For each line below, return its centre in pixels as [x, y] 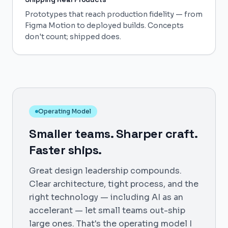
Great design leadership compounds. [105, 171]
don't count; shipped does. [73, 37]
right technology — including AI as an [106, 197]
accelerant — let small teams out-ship [107, 210]
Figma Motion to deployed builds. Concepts [104, 25]
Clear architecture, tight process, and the [114, 184]
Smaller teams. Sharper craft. [113, 134]
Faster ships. [65, 150]
